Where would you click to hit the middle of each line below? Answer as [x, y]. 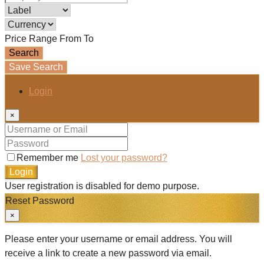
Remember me [49, 157]
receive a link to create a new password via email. [108, 253]
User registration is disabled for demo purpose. [102, 186]
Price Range [31, 38]
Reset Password [40, 200]
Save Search [36, 67]
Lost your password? [124, 157]
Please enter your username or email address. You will [118, 239]
